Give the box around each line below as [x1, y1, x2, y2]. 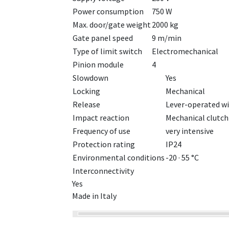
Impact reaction [73, 112, 129, 123]
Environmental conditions [73, 152, 165, 163]
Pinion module [73, 59, 124, 70]
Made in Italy [72, 191, 117, 201]
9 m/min [152, 33, 181, 43]
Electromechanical [152, 46, 218, 57]
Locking [73, 86, 100, 97]
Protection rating [73, 139, 135, 150]
